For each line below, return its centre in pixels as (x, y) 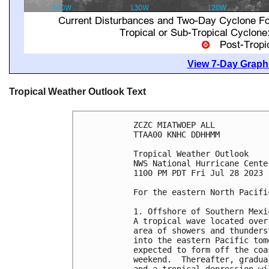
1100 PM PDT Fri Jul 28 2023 (198, 173)
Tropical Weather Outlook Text (77, 92)
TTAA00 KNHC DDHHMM (177, 134)
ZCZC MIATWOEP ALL (174, 125)
